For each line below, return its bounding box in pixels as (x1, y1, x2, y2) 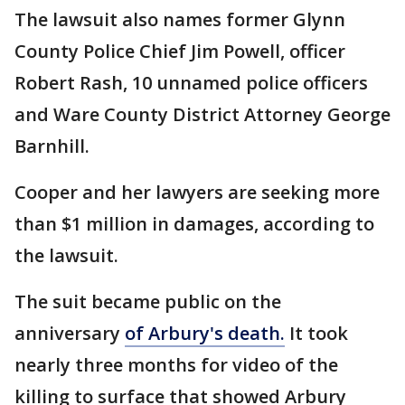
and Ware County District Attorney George (14, 102, 391, 127)
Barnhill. (14, 134, 94, 159)
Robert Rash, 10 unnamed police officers (14, 71, 368, 96)
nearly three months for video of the (14, 353, 338, 378)
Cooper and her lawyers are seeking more (14, 180, 380, 205)
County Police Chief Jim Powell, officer (14, 39, 345, 64)
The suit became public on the (14, 289, 281, 315)
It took (285, 321, 348, 346)
